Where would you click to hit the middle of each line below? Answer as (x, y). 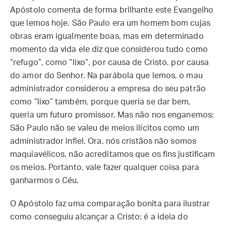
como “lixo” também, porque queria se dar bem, (101, 102)
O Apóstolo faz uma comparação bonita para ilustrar (110, 204)
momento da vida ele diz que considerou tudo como (109, 49)
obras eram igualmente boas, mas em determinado (107, 36)
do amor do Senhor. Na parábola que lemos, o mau (106, 76)
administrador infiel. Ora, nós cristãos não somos (103, 141)
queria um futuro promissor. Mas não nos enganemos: (112, 115)
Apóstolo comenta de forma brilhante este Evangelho (112, 10)
